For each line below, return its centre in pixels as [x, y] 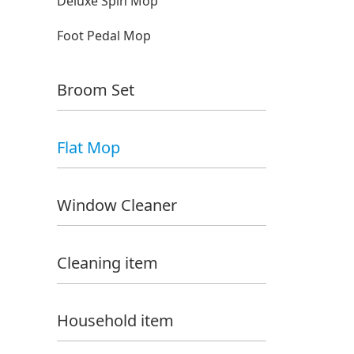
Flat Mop [88, 147]
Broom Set [96, 90]
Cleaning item [107, 263]
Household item [115, 320]
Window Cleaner [117, 205]
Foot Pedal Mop [104, 36]
